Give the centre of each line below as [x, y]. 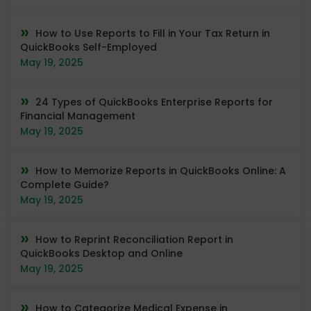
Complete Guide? [65, 184]
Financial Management [78, 116]
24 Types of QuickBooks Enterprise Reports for [154, 102]
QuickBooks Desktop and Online [101, 253]
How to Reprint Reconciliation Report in [134, 239]
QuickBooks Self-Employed [89, 47]
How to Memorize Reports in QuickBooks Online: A [161, 170]
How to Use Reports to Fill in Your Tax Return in [153, 33]
